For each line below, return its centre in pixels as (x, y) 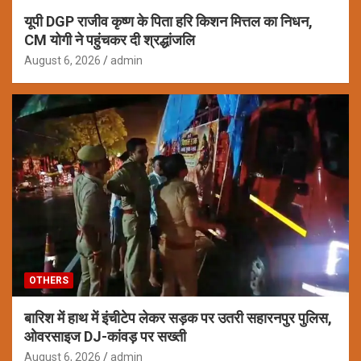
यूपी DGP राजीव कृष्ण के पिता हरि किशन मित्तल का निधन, (168, 22)
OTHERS (49, 280)
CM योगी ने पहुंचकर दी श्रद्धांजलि (110, 40)
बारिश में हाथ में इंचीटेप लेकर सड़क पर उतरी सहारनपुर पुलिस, (178, 317)
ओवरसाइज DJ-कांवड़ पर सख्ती (105, 336)
